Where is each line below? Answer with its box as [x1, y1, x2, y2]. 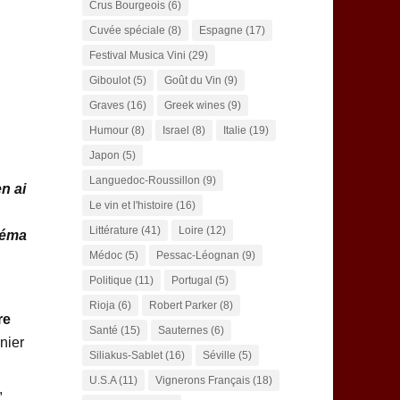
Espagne [198, 24, 243, 37]
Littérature [88, 224, 138, 237]
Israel [162, 124, 189, 137]
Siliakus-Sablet [88, 349, 162, 362]
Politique [88, 274, 132, 287]
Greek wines [163, 99, 225, 112]
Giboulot [88, 74, 130, 87]
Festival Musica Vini [88, 49, 186, 62]
